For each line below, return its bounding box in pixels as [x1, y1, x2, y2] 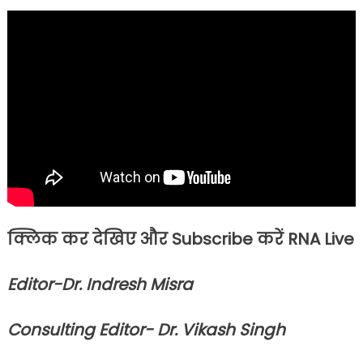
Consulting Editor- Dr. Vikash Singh [6, 318, 285, 342]
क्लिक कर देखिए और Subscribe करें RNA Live [6, 228, 354, 251]
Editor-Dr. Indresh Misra [6, 273, 193, 297]
